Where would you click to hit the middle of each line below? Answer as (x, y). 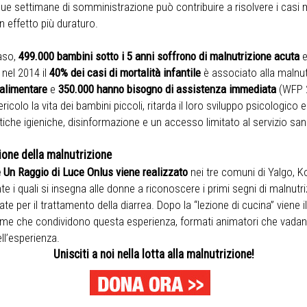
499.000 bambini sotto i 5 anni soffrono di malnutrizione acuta (159, 56)
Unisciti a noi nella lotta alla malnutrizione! (153, 254)
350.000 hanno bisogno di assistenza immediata (167, 89)
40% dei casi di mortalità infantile (126, 73)
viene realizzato (153, 172)
